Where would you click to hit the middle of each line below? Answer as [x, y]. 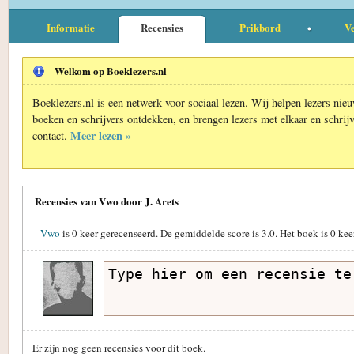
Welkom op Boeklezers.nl [111, 70]
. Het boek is [303, 233]
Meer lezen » [101, 135]
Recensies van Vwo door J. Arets [107, 201]
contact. [51, 135]
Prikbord [260, 27]
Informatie [70, 27]
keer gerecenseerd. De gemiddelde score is [169, 233]
